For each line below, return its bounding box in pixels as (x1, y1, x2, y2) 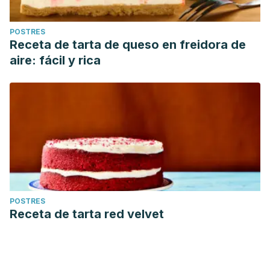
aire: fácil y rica (10, 53, 101, 67)
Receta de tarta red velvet (10, 207, 164, 221)
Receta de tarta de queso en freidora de (10, 37, 246, 52)
